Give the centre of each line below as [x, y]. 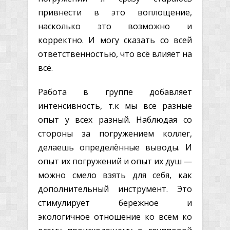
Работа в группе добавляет [115, 92]
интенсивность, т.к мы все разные [115, 106]
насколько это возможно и [115, 26]
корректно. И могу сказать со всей [115, 40]
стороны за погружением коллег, [115, 133]
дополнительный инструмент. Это [115, 189]
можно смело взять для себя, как [115, 175]
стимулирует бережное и [115, 203]
